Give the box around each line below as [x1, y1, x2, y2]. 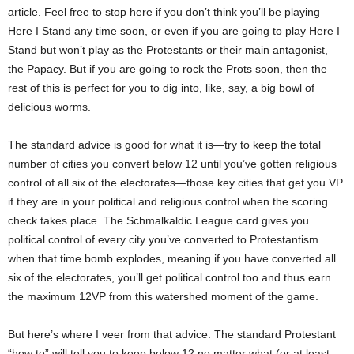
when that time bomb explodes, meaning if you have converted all [8, 251, 336, 265]
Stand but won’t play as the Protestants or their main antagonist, [8, 43, 328, 56]
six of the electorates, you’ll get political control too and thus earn [8, 270, 331, 284]
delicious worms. [8, 100, 91, 113]
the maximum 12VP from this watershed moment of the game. [8, 289, 318, 303]
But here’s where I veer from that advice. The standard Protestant [8, 327, 336, 341]
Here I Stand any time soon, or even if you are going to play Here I [8, 24, 340, 37]
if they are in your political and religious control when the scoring [8, 194, 328, 208]
